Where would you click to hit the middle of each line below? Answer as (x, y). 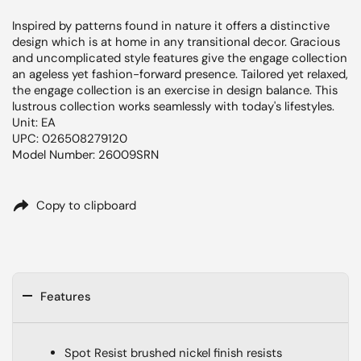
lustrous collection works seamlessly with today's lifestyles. (173, 106)
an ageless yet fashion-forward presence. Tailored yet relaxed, (180, 74)
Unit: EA (34, 122)
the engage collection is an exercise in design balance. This (175, 90)
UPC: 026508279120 (70, 139)
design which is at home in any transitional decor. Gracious (176, 42)
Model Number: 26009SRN (85, 155)
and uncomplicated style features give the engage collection (180, 58)
